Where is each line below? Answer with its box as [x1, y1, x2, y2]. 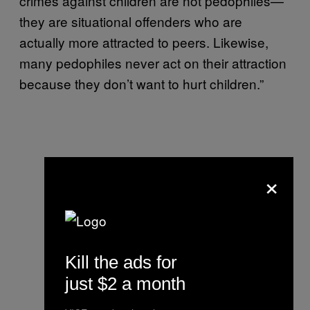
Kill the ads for [65, 251, 177, 273]
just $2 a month [65, 273, 185, 294]
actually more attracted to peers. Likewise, [19, 32, 268, 51]
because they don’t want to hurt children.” [19, 73, 264, 93]
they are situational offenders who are [19, 11, 242, 30]
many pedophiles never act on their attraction [19, 53, 286, 72]
